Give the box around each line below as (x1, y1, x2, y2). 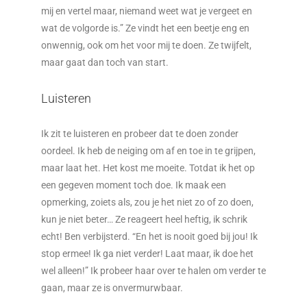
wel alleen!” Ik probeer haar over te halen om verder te (41, 265, 266, 276)
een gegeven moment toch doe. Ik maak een (41, 180, 226, 191)
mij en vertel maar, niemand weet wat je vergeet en (41, 5, 252, 16)
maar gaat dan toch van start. (41, 57, 169, 68)
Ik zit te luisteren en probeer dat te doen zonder (41, 128, 238, 139)
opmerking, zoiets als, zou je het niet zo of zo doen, (41, 197, 254, 208)
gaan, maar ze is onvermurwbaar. (41, 282, 183, 293)
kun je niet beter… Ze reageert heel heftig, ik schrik (41, 214, 247, 225)
